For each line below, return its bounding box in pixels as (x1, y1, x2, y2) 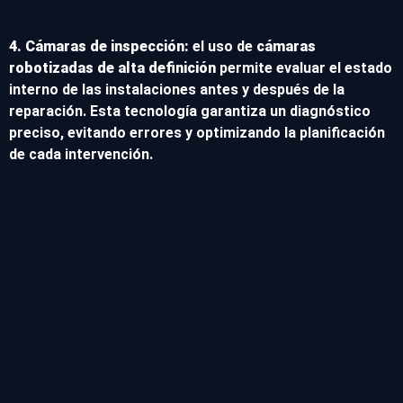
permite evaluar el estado (216, 59, 392, 77)
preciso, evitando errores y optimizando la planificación (9, 124, 385, 142)
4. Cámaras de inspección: (9, 38, 189, 56)
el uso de (189, 38, 256, 56)
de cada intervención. (9, 146, 153, 164)
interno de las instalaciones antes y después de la (9, 81, 345, 99)
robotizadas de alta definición (9, 59, 216, 77)
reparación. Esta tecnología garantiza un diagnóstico (9, 103, 371, 121)
